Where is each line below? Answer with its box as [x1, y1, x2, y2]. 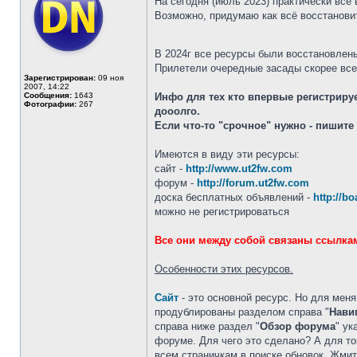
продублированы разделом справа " [155, 306, 329, 318]
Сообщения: [24, 91, 72, 100]
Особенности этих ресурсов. [155, 263, 293, 275]
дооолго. [155, 105, 200, 117]
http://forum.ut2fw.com [197, 177, 309, 189]
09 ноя [96, 73, 124, 82]
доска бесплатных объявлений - [155, 191, 313, 203]
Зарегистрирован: [24, 73, 96, 82]
